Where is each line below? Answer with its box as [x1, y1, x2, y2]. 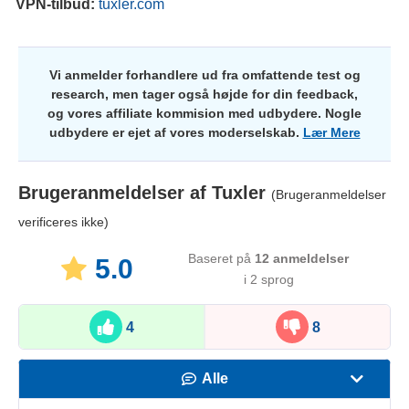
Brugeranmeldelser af [18, 183, 212, 204]
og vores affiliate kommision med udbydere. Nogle [47, 106, 362, 121]
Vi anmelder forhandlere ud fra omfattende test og [48, 68, 361, 83]
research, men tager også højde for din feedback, [51, 87, 358, 102]
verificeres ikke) [18, 215, 109, 230]
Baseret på [188, 251, 256, 267]
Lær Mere [302, 125, 361, 141]
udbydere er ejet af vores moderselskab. [48, 125, 303, 141]
